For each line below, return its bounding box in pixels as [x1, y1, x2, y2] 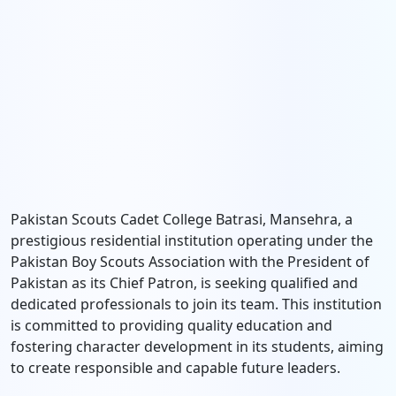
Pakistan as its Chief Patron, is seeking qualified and [11, 273, 358, 293]
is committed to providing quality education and [11, 316, 332, 335]
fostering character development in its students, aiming [11, 337, 384, 356]
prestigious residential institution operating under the [11, 231, 373, 250]
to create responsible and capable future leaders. [11, 358, 340, 377]
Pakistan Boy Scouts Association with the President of [11, 252, 369, 271]
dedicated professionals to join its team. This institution [11, 294, 382, 314]
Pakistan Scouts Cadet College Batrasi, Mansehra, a [11, 209, 353, 229]
